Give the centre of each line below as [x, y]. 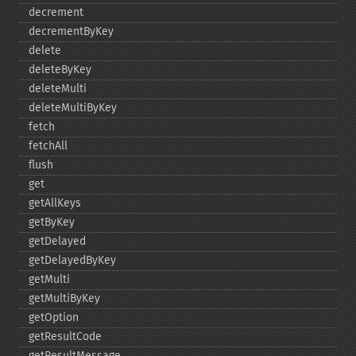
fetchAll [48, 146]
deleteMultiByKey [73, 108]
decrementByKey [71, 31]
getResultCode [65, 337]
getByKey [52, 222]
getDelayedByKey [72, 260]
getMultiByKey [64, 298]
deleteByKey [60, 70]
